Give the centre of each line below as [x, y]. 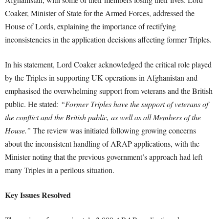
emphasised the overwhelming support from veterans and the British [109, 91]
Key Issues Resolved [38, 195]
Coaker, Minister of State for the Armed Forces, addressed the [100, 13]
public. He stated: [33, 104]
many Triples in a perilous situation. [60, 170]
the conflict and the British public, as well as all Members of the [103, 117]
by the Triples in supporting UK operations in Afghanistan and [101, 77]
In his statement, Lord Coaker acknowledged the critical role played [108, 64]
